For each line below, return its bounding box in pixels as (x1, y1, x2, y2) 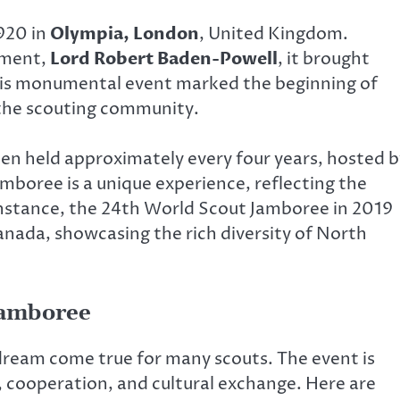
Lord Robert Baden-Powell (50, 46, 278, 71)
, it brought (278, 46, 370, 71)
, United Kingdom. (199, 21, 348, 46)
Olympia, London (50, 21, 199, 46)
